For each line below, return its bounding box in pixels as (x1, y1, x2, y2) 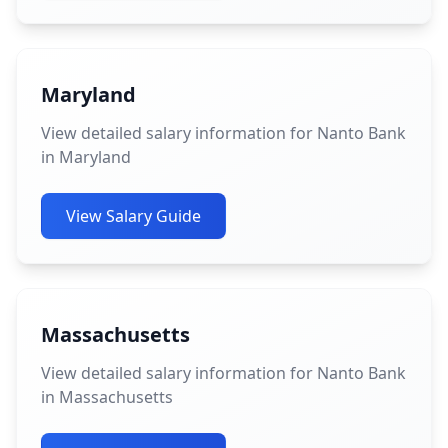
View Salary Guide (66, 205, 201, 227)
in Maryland (41, 146, 131, 168)
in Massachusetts (41, 386, 173, 408)
